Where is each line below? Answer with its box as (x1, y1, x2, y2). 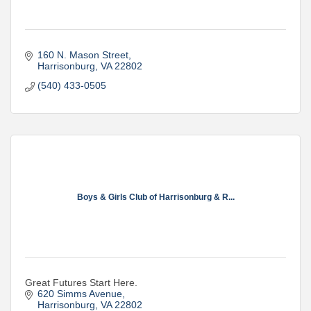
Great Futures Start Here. (25, 277, 137, 289)
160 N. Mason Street (37, 49, 128, 61)
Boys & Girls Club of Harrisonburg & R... (76, 192, 235, 202)
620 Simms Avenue (37, 288, 122, 300)
